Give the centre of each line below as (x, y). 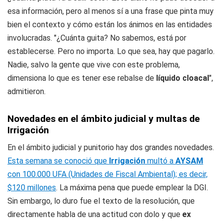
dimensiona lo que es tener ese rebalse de (82, 78)
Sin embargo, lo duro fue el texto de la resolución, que (101, 201)
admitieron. (27, 91)
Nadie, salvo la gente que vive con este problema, (94, 65)
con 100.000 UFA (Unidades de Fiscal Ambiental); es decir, (108, 174)
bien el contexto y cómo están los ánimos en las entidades (110, 25)
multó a (160, 161)
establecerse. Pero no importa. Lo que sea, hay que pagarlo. (111, 51)
